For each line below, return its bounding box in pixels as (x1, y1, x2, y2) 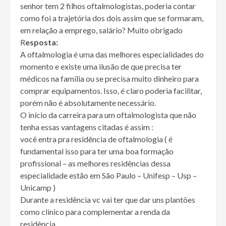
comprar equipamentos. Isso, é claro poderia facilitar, (20, 86, 202, 96)
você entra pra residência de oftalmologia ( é (20, 134, 173, 144)
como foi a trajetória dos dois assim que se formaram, (20, 13, 203, 23)
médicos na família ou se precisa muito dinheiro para (20, 74, 199, 84)
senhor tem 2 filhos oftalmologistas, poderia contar (20, 1, 196, 11)
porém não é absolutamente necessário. (20, 98, 156, 108)
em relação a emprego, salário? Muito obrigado (20, 25, 183, 35)
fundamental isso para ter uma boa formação (20, 146, 174, 156)
